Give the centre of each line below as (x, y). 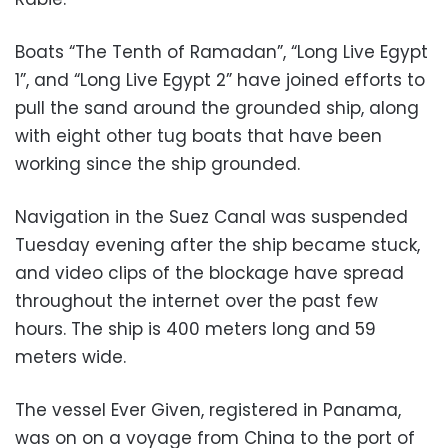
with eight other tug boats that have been (198, 136)
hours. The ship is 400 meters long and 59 (195, 329)
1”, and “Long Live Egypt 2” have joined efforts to (220, 80)
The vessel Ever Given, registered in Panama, (208, 410)
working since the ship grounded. (157, 164)
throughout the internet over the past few (196, 301)
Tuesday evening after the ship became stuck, (217, 245)
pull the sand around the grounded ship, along (217, 108)
